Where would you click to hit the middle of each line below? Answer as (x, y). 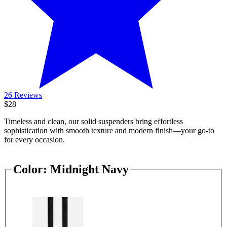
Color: (30, 169)
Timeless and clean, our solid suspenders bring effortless (93, 121)
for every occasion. (34, 139)
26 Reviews (23, 95)
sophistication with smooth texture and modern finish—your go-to (109, 130)
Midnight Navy (89, 169)
